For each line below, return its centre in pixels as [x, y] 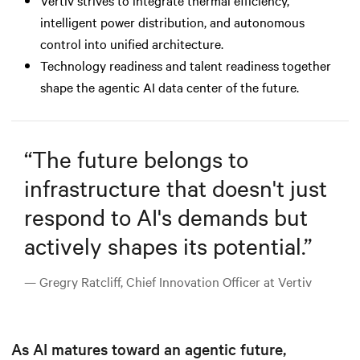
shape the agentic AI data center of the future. [170, 86]
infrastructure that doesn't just [176, 187]
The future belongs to [140, 158]
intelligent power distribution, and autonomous [172, 21]
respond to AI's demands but [166, 216]
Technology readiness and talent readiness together [186, 65]
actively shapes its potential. [164, 245]
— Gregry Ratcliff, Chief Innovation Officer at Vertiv [168, 281]
